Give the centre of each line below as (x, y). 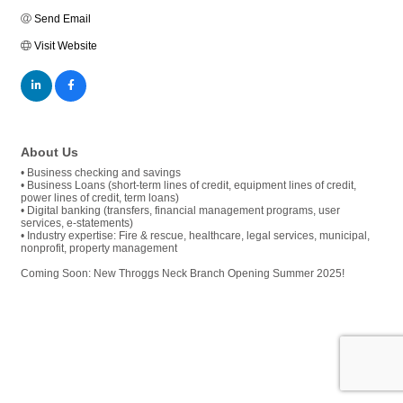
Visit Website (66, 45)
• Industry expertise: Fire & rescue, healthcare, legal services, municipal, (195, 235)
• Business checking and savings (101, 172)
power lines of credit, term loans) (100, 197)
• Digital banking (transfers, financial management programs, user (180, 210)
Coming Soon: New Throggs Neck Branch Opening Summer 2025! (183, 273)
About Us (49, 152)
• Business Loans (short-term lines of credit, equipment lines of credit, (188, 185)
